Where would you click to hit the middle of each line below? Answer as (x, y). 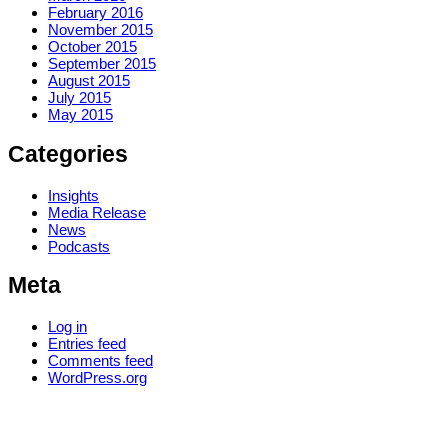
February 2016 (95, 13)
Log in (67, 326)
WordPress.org (97, 377)
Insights (73, 195)
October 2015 (92, 47)
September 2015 (102, 64)
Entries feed (87, 343)
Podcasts (79, 246)
